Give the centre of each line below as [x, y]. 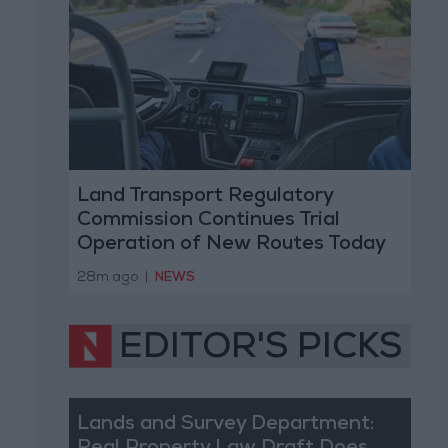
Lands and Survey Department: [225, 424]
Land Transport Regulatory [204, 197]
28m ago [109, 278]
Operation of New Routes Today [231, 245]
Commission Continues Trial [208, 221]
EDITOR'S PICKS [260, 349]
